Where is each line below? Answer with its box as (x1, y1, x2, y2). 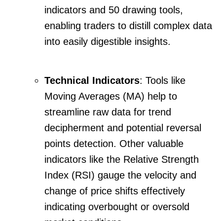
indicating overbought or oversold (44, 201, 189, 212)
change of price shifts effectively (44, 185, 185, 196)
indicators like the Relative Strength (44, 153, 199, 165)
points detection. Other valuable (44, 138, 184, 149)
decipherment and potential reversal (44, 122, 201, 133)
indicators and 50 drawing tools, (44, 4, 183, 16)
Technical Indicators (44, 74, 140, 86)
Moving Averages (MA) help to (44, 90, 177, 102)
